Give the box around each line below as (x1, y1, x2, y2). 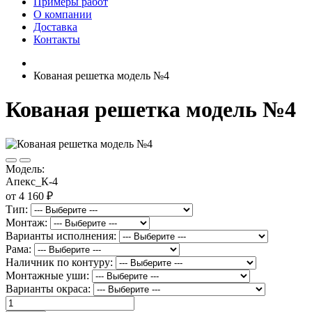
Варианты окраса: (6, 282, 91, 295)
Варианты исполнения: (6, 229, 116, 242)
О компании (33, 8, 92, 20)
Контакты (33, 33, 80, 45)
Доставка (33, 21, 77, 33)
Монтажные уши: (6, 269, 89, 281)
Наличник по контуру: (6, 256, 113, 268)
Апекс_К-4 (6, 175, 58, 187)
